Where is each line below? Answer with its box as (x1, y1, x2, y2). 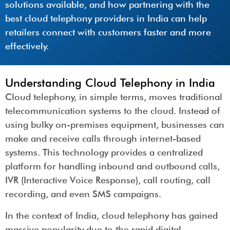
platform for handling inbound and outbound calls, (5, 161, 220, 172)
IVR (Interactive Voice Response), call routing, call (5, 175, 210, 186)
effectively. (5, 40, 49, 51)
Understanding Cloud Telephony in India (5, 76, 215, 90)
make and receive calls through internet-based (5, 133, 201, 144)
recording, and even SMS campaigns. (5, 188, 161, 200)
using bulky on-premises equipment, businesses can (5, 119, 224, 130)
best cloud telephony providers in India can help (5, 12, 207, 24)
